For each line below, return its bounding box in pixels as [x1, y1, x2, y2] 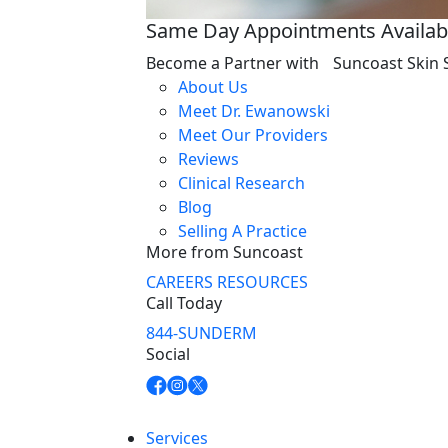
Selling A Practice [178, 220, 307, 242]
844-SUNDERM [146, 322, 257, 344]
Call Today [146, 292, 222, 314]
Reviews [178, 148, 239, 170]
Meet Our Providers [178, 124, 328, 146]
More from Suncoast [146, 241, 303, 263]
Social [146, 343, 190, 365]
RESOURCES [217, 271, 308, 293]
